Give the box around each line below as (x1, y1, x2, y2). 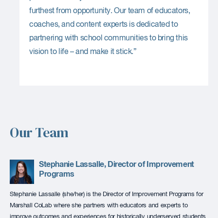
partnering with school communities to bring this (29, 34, 188, 42)
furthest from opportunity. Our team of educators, (29, 7, 190, 15)
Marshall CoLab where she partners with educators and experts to (10, 202, 188, 209)
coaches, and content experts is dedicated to (29, 20, 178, 29)
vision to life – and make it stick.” (29, 48, 137, 56)
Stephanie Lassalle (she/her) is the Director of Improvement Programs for (10, 191, 203, 198)
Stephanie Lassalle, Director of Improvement (39, 160, 194, 168)
